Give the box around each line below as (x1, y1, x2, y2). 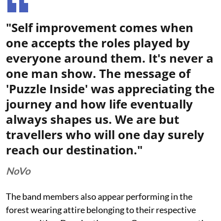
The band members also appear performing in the (6, 190, 192, 202)
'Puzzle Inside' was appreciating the (6, 80, 215, 97)
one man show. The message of (6, 65, 190, 81)
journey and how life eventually (6, 95, 193, 112)
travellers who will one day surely (6, 126, 204, 143)
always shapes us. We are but (6, 110, 179, 127)
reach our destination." (6, 141, 143, 158)
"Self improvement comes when (6, 19, 193, 36)
